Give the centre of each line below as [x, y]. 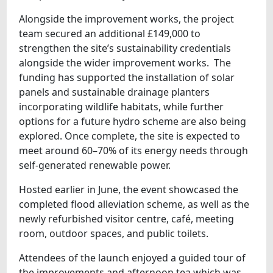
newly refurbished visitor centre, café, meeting [127, 219]
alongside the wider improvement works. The [125, 63]
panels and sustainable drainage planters [115, 92]
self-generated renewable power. [95, 165]
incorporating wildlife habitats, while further [122, 107]
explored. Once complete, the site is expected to [130, 136]
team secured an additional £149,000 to [110, 34]
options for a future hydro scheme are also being [133, 122]
